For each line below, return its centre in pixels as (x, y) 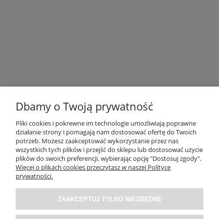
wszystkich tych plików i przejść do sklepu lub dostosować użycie (109, 150)
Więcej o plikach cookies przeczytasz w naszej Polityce (93, 167)
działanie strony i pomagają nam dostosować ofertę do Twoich (106, 132)
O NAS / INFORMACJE (109, 166)
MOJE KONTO (109, 196)
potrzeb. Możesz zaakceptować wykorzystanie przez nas (97, 141)
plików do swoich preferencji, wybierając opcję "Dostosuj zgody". (109, 158)
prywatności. (34, 176)
